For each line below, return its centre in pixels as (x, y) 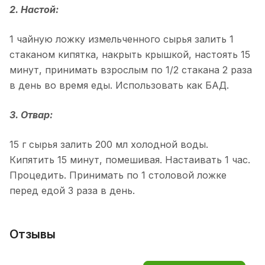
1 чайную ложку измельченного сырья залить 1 (122, 39)
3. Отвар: (31, 114)
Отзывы (33, 234)
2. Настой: (34, 9)
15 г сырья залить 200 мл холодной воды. (109, 144)
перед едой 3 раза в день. (72, 190)
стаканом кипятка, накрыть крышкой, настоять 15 (130, 54)
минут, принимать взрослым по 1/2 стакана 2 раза (131, 70)
